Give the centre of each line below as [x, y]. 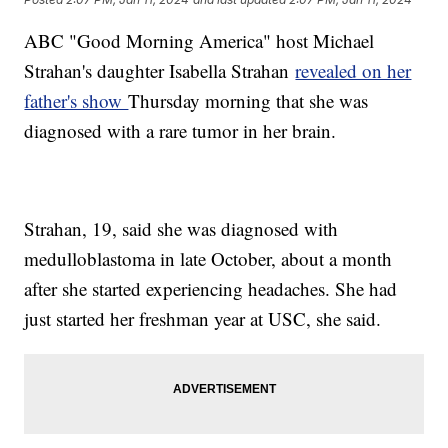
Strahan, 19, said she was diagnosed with [181, 229]
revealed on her [353, 71]
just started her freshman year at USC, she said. [206, 319]
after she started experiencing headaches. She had [211, 289]
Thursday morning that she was [248, 101]
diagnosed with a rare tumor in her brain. [183, 131]
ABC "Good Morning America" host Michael [199, 41]
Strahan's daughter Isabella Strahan [160, 71]
